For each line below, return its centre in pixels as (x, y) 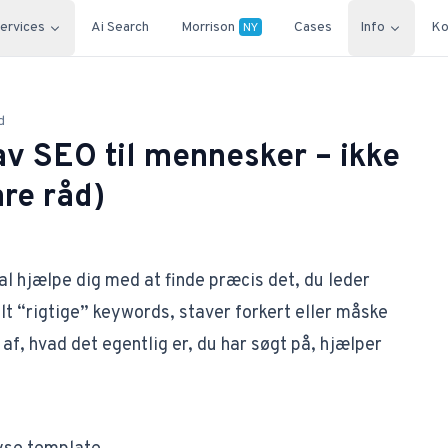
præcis (236, 281)
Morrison (208, 27)
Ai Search (120, 27)
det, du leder (316, 281)
